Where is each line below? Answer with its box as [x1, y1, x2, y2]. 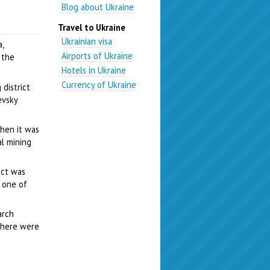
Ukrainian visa [61, 35, 113, 47]
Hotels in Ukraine [61, 64, 127, 76]
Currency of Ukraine [61, 78, 137, 90]
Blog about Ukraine [61, 1, 134, 13]
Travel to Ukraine [58, 21, 125, 33]
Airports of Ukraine [61, 49, 133, 61]
